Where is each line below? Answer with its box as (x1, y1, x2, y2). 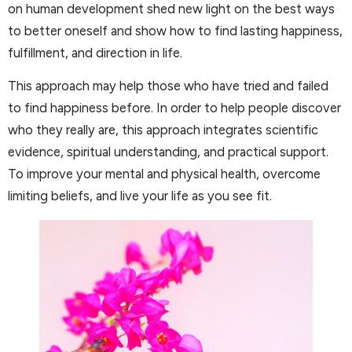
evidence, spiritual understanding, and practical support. (8, 144, 328, 160)
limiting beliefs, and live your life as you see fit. (8, 188, 272, 204)
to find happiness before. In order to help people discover (8, 100, 341, 116)
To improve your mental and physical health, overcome (8, 166, 321, 182)
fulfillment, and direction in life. (8, 44, 182, 60)
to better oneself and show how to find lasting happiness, (8, 22, 343, 38)
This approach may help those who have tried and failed (8, 78, 328, 94)
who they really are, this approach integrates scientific (8, 122, 318, 138)
